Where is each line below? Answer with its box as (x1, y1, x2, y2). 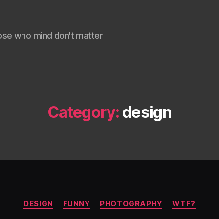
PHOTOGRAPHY (100, 199, 163, 208)
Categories (109, 194, 153, 204)
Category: (47, 103, 120, 122)
